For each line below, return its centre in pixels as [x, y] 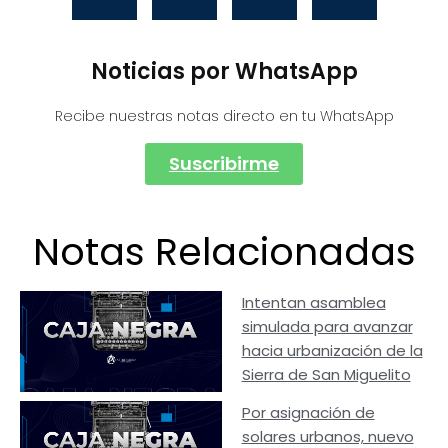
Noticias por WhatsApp [224, 71]
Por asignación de [308, 412]
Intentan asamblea [313, 302]
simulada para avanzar [327, 326]
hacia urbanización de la [332, 350]
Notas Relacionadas [224, 251]
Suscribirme [224, 163]
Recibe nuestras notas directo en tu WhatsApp [224, 115]
